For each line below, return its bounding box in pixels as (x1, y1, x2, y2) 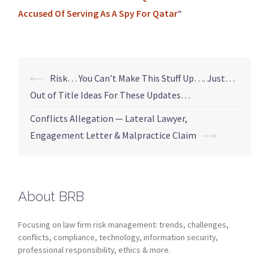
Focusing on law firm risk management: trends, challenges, (18, 219, 229, 230)
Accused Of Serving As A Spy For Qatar (18, 7, 178, 19)
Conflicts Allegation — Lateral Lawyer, (30, 112, 187, 124)
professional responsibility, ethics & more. (18, 244, 171, 255)
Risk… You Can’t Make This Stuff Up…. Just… (50, 71, 235, 84)
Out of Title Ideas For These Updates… (30, 88, 190, 101)
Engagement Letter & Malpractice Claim (30, 128, 196, 141)
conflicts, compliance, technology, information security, (18, 231, 218, 243)
